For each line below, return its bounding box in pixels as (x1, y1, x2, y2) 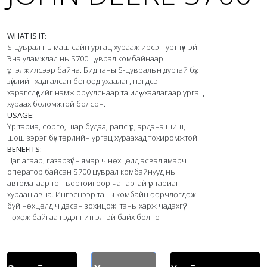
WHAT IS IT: (7, 30, 46, 42)
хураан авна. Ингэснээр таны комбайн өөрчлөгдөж (7, 189, 198, 200)
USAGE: (7, 110, 34, 121)
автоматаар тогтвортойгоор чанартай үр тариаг (7, 178, 181, 189)
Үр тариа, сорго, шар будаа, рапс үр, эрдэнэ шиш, (7, 121, 187, 132)
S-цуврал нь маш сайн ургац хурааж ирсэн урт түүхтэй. (7, 42, 201, 53)
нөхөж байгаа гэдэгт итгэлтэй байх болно (7, 212, 160, 223)
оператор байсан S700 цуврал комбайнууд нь (7, 166, 177, 178)
